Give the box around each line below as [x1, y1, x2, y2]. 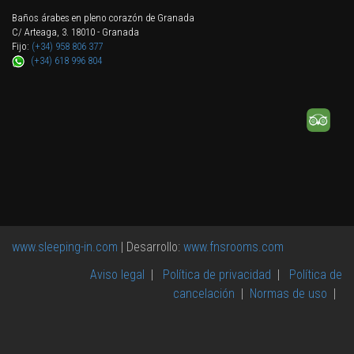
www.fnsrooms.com [180, 239, 284, 254]
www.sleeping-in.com [12, 239, 118, 254]
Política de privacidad [163, 267, 271, 282]
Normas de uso [250, 286, 327, 301]
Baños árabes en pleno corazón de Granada [12, 12, 194, 24]
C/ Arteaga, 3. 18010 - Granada [12, 26, 139, 38]
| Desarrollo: [118, 239, 180, 254]
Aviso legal [90, 267, 145, 282]
